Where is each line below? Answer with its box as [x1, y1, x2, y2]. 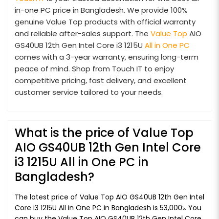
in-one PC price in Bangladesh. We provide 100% [15, 5, 188, 16]
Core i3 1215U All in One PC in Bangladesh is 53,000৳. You [15, 203, 201, 213]
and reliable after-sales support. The [15, 28, 151, 39]
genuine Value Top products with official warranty [15, 17, 196, 27]
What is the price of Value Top [15, 125, 194, 141]
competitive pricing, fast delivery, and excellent [15, 75, 187, 86]
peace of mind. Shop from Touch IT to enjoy [15, 64, 174, 74]
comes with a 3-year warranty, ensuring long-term [15, 52, 198, 63]
